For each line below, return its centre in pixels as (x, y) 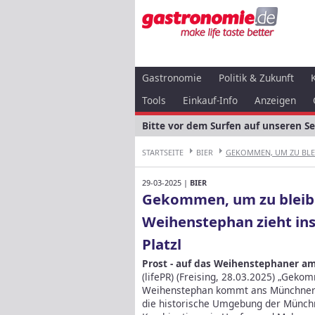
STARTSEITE (163, 152)
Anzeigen (275, 100)
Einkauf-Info (210, 100)
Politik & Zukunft (256, 78)
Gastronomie (172, 78)
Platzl (162, 244)
